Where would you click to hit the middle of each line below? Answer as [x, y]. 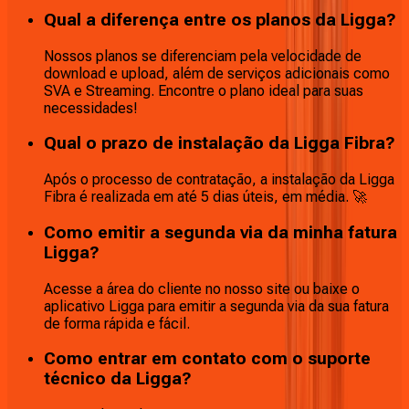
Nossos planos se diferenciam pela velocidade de [203, 56]
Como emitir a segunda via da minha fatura [220, 232]
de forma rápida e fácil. [117, 323]
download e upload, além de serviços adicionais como [217, 73]
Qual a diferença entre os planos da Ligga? [220, 20]
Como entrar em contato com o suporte [207, 359]
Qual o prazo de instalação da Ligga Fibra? [220, 144]
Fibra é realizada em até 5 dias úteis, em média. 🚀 [205, 197]
